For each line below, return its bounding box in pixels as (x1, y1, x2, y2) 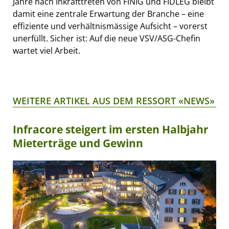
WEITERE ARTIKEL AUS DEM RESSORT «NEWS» (13, 94, 215, 107)
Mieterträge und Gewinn (13, 135, 143, 150)
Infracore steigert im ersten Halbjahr (13, 122, 209, 136)
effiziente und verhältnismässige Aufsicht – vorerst (13, 20, 208, 32)
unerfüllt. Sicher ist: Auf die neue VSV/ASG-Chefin (13, 32, 200, 44)
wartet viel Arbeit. (13, 44, 80, 56)
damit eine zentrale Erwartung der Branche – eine (13, 8, 204, 19)
